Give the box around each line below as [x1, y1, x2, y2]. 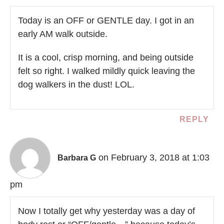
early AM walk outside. [18, 29, 107, 39]
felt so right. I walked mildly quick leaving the [18, 66, 195, 76]
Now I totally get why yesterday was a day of [18, 206, 195, 216]
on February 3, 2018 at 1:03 [98, 152, 209, 163]
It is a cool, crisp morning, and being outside [18, 52, 193, 63]
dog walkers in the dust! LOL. [18, 79, 134, 90]
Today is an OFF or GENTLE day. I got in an [18, 15, 194, 26]
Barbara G [57, 153, 96, 162]
